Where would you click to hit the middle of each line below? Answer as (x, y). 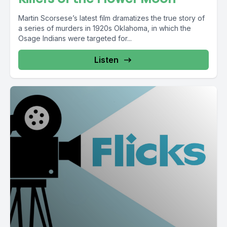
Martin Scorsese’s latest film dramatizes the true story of (111, 18)
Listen (106, 60)
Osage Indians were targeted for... (75, 38)
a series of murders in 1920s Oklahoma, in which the (105, 28)
